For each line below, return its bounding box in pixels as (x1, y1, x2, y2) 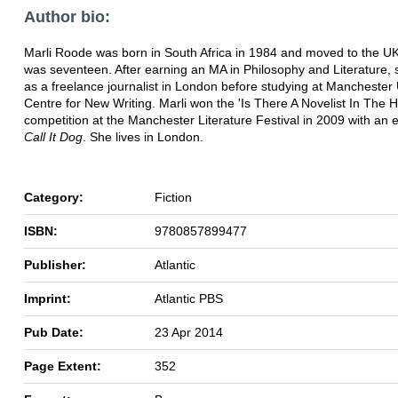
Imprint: (24, 291, 71, 306)
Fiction (155, 189, 192, 204)
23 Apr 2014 (155, 324, 223, 339)
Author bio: (24, 7, 110, 26)
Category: (24, 189, 84, 204)
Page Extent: (24, 358, 101, 373)
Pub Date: (24, 324, 84, 339)
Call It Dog (24, 129, 83, 144)
